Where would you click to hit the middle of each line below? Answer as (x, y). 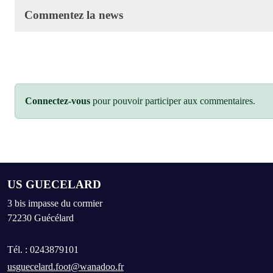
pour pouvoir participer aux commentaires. (173, 101)
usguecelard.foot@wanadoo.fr (66, 266)
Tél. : (19, 249)
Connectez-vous (58, 101)
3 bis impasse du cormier (55, 203)
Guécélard (54, 218)
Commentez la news (74, 15)
